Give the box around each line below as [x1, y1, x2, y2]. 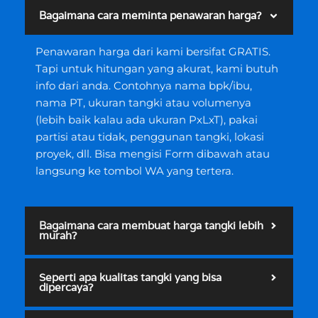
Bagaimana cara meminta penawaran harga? [39, 9, 261, 23]
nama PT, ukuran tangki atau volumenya [35, 97, 251, 110]
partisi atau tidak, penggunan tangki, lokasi [35, 131, 264, 144]
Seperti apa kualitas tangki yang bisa [39, 270, 221, 284]
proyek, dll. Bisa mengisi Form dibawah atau [35, 148, 270, 161]
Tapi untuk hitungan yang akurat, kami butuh [35, 62, 278, 76]
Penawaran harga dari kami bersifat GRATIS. [35, 45, 270, 59]
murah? [39, 228, 77, 242]
